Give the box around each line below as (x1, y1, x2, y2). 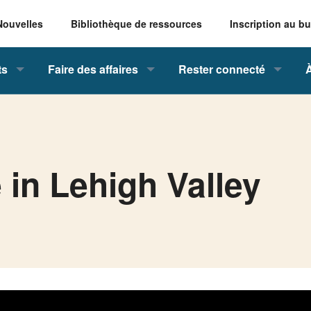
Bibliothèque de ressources (71, 17, 202, 31)
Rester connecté (178, 61, 265, 78)
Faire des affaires (48, 61, 138, 78)
